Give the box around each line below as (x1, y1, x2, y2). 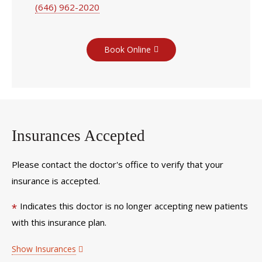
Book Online (104, 43, 151, 55)
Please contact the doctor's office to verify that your (12, 158, 223, 171)
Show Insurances (12, 243, 76, 254)
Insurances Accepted (12, 126, 145, 144)
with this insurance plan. (12, 216, 106, 228)
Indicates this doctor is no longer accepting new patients (20, 199, 248, 212)
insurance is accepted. (12, 175, 100, 187)
